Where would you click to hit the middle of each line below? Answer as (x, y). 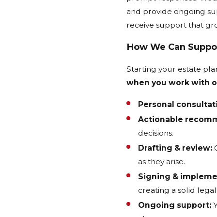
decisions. (155, 133)
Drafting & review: (175, 148)
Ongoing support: (174, 205)
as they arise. (161, 162)
